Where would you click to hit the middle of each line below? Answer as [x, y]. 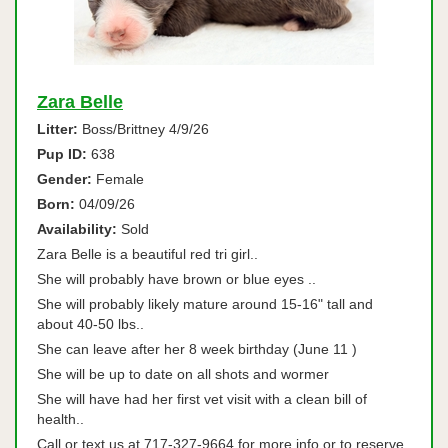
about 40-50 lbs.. [96, 324]
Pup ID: [62, 154]
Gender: [64, 179]
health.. [60, 419]
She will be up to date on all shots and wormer [183, 374]
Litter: [57, 129]
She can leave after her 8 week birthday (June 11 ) [197, 349]
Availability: [77, 229]
